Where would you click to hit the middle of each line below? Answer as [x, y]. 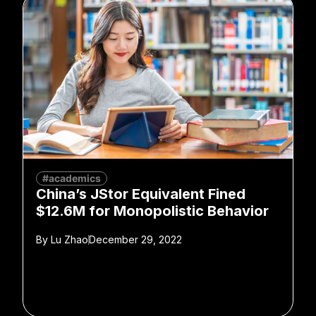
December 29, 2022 [135, 240]
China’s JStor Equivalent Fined [141, 194]
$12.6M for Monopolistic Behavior [152, 211]
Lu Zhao [68, 240]
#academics [72, 178]
